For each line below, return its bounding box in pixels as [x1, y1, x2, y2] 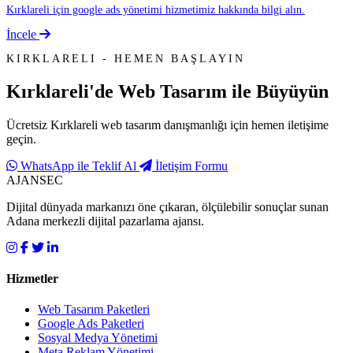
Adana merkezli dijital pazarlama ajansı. [6, 214, 204, 228]
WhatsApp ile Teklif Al [17, 158, 139, 173]
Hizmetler [6, 271, 58, 285]
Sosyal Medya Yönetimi [38, 331, 158, 345]
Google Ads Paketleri [38, 317, 144, 331]
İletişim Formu [152, 158, 228, 173]
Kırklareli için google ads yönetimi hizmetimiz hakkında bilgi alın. [6, 3, 305, 17]
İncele [6, 28, 39, 42]
